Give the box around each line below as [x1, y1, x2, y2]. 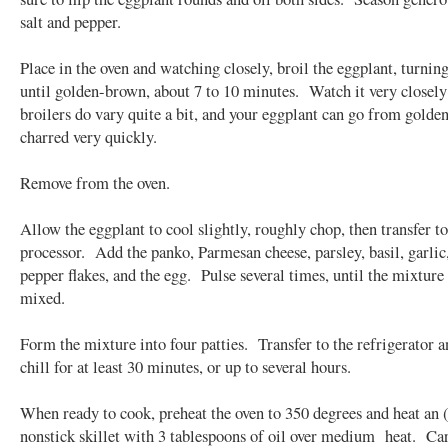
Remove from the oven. [20, 170, 170, 194]
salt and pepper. [20, 9, 121, 33]
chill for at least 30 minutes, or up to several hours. [20, 354, 351, 378]
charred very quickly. [20, 124, 157, 148]
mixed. [20, 285, 65, 309]
